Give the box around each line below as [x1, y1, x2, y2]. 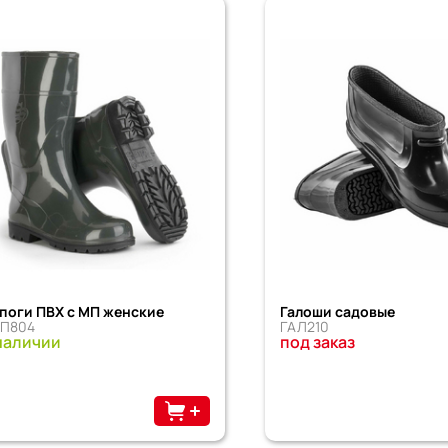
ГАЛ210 [280, 316, 330, 336]
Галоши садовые [280, 301, 396, 321]
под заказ [280, 330, 356, 353]
